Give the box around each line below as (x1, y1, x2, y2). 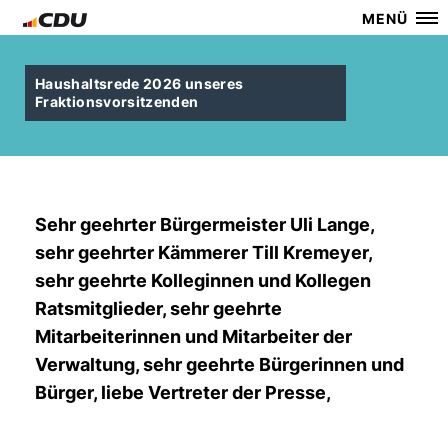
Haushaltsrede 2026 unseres (35, 75, 244, 92)
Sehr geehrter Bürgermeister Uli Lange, (35, 214, 374, 235)
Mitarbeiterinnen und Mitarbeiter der (35, 326, 352, 347)
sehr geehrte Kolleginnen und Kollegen (35, 270, 371, 291)
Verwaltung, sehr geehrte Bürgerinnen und (35, 354, 404, 375)
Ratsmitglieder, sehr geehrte (35, 298, 282, 319)
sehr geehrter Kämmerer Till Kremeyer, (35, 242, 372, 263)
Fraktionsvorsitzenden (35, 93, 199, 110)
